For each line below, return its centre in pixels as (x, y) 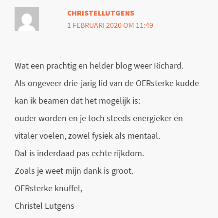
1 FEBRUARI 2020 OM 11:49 (110, 25)
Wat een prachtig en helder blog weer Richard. (99, 66)
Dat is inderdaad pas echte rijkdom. (79, 153)
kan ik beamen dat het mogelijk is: (77, 101)
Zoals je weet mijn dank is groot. (74, 171)
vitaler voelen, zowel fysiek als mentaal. (87, 136)
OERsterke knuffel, (48, 188)
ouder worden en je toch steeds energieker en (99, 118)
